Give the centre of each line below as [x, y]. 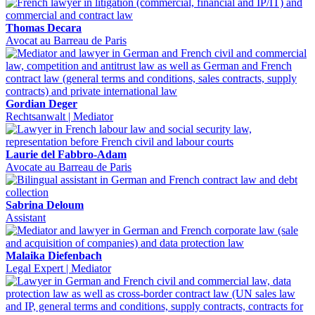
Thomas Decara [44, 27]
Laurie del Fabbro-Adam [66, 154]
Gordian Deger [41, 103]
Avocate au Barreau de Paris [69, 167]
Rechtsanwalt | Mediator [59, 116]
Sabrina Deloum [45, 205]
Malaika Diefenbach [54, 255]
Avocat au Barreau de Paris [66, 40]
